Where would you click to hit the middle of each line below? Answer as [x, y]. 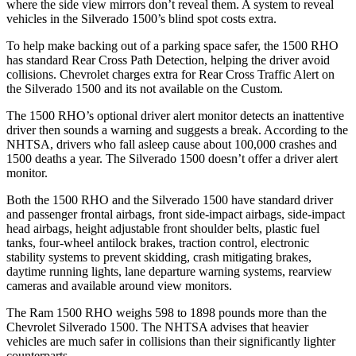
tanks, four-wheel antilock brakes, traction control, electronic [158, 242]
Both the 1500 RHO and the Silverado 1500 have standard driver [170, 199]
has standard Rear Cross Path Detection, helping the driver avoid [168, 60]
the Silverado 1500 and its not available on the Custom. [145, 88]
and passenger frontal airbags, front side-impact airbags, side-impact [176, 214]
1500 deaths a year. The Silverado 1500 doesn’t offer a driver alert [172, 158]
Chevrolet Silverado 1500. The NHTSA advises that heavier [157, 327]
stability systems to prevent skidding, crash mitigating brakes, [159, 257]
